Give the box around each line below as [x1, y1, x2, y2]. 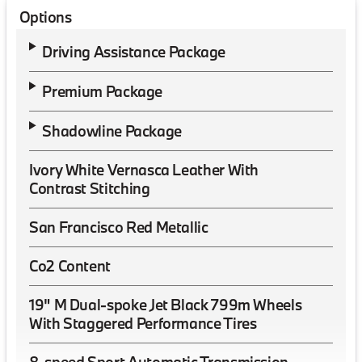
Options [19, 7, 72, 27]
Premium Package [42, 81, 163, 101]
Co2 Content [29, 256, 112, 276]
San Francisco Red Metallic [29, 217, 208, 237]
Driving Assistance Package [42, 41, 226, 61]
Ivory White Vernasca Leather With [29, 160, 259, 179]
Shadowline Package [42, 120, 182, 141]
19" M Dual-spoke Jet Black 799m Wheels [29, 295, 302, 314]
